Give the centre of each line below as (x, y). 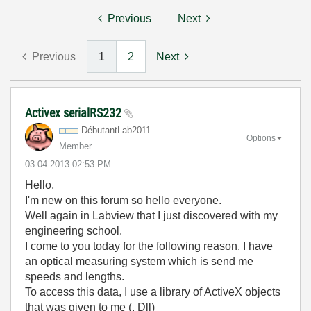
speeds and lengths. (75, 277)
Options (261, 138)
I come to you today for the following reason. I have (149, 246)
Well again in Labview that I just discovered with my (151, 216)
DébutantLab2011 (116, 130)
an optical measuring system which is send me (139, 261)
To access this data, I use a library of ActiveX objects (153, 292)
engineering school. (74, 231)
